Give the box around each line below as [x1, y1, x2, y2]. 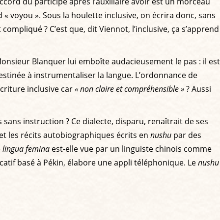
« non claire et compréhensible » [75, 83, 184, 94]
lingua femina [2, 143, 50, 154]
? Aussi [184, 83, 211, 94]
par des [171, 129, 201, 140]
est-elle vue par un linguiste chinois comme [50, 143, 212, 154]
